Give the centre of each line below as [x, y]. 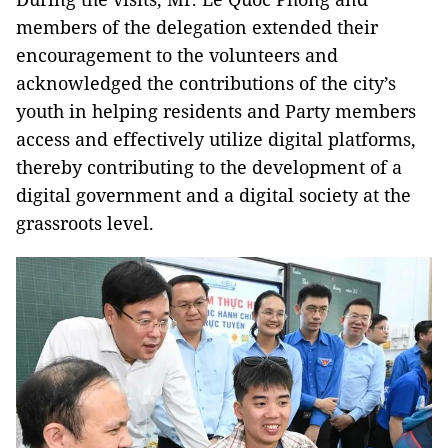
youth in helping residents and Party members [216, 110]
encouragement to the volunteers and [177, 54]
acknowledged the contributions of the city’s [206, 82]
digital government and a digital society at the [213, 194]
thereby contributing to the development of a [209, 166]
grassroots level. [85, 222]
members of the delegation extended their [197, 26]
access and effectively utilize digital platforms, [216, 138]
